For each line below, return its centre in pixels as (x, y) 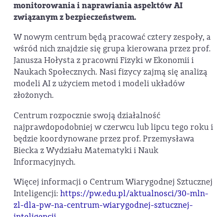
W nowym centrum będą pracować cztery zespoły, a (112, 37)
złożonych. (34, 95)
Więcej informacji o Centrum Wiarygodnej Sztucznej (113, 182)
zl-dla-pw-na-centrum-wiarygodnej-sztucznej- (103, 205)
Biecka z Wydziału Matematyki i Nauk (86, 150)
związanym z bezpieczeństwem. (75, 17)
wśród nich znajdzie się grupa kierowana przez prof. (112, 49)
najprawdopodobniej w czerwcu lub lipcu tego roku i (113, 127)
